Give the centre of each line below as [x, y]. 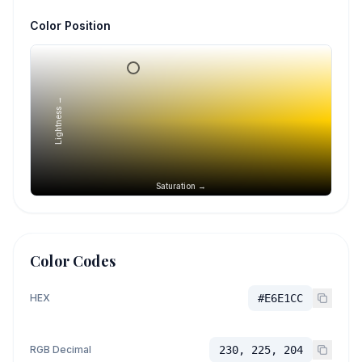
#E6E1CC [280, 298]
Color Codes [73, 261]
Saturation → [181, 186]
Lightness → [58, 120]
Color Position [70, 25]
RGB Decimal [61, 349]
